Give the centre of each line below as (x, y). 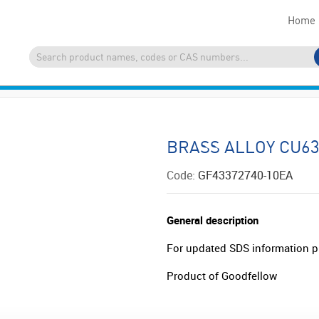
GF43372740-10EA (245, 175)
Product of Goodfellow (222, 276)
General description (213, 220)
